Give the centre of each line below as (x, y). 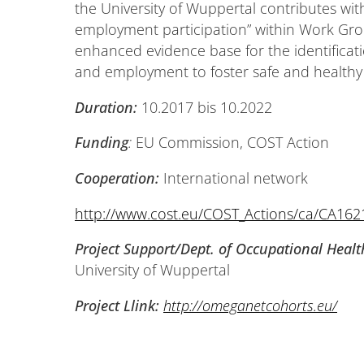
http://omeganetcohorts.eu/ (250, 305)
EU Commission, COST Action (232, 143)
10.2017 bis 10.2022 (205, 107)
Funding (102, 143)
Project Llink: (119, 305)
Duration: (106, 107)
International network (234, 178)
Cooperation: (117, 178)
